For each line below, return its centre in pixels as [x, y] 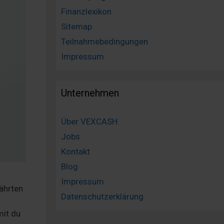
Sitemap [76, 27]
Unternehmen [90, 93]
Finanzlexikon [86, 12]
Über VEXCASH [89, 122]
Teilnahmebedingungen [104, 42]
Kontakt [75, 152]
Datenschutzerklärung [102, 197]
